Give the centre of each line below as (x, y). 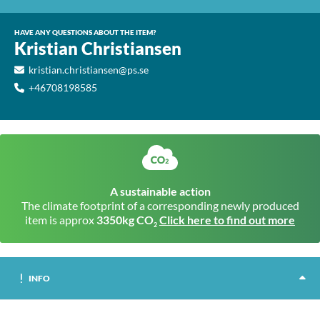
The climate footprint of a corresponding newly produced (160, 205)
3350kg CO (125, 220)
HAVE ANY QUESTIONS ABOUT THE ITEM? (85, 32)
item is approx (61, 220)
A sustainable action (160, 191)
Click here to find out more (227, 220)
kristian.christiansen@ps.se (89, 70)
